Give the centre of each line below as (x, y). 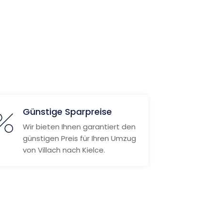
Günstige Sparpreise (67, 112)
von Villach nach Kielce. (64, 150)
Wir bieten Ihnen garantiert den (79, 127)
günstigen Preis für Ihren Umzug (79, 138)
